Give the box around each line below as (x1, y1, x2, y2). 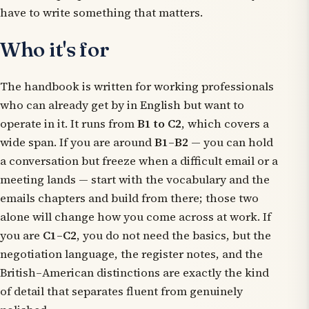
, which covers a (181, 115, 269, 132)
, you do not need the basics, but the (77, 227, 271, 243)
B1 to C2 (137, 115, 181, 132)
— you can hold (188, 134, 273, 150)
